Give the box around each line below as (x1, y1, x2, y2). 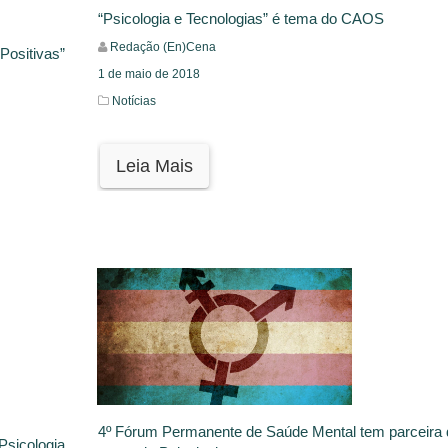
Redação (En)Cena (109, 40, 216, 54)
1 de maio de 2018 (97, 67, 200, 81)
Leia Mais (115, 156, 193, 176)
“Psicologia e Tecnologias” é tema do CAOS (97, 10, 384, 27)
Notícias (111, 94, 156, 108)
